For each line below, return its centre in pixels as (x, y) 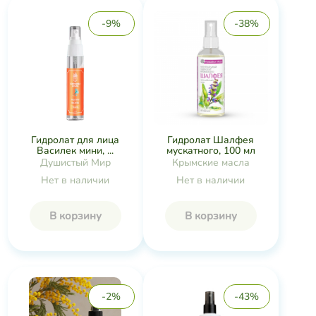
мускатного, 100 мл (211, 150)
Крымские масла (211, 162)
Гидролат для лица (75, 140)
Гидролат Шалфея (211, 140)
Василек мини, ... (75, 151)
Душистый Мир (75, 163)
